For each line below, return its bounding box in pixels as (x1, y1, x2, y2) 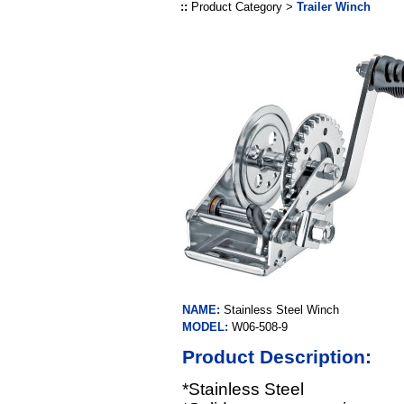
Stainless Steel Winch (224, 303, 339, 317)
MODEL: (182, 320, 232, 334)
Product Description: (182, 346, 372, 367)
